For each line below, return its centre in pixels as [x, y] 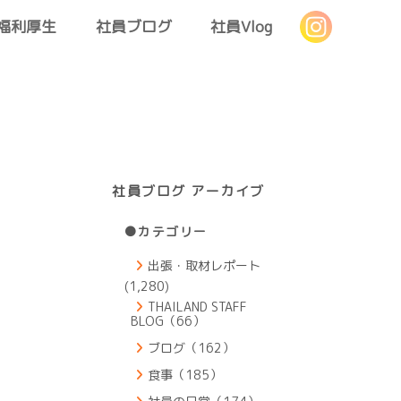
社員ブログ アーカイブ [188, 192]
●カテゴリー [166, 232]
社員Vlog [242, 26]
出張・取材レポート [204, 266]
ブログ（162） [191, 348]
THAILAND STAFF [197, 307]
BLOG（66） [168, 321]
